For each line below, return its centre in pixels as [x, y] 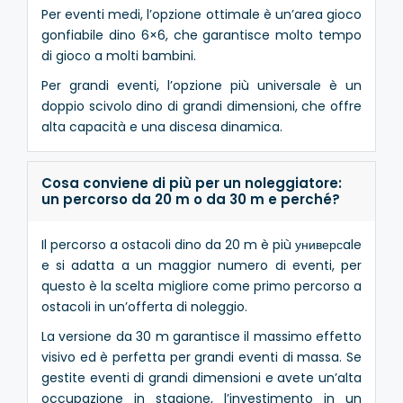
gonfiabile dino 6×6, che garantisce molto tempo [201, 35]
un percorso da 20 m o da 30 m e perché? [191, 199]
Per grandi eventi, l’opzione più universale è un [201, 85]
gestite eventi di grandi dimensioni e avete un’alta [201, 377]
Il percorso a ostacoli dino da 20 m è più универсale [201, 244]
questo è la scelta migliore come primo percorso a [201, 286]
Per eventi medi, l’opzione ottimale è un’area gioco [201, 14]
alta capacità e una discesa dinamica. [162, 126]
